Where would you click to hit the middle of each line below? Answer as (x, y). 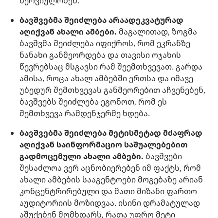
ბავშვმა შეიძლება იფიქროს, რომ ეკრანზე (105, 44)
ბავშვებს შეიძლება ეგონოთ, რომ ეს (93, 102)
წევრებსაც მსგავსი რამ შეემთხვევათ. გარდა (111, 67)
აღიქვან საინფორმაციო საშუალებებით (104, 145)
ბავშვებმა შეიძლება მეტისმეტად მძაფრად (111, 133)
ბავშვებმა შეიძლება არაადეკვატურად (101, 20)
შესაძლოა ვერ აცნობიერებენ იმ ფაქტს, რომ (110, 168)
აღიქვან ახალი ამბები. (68, 32)
